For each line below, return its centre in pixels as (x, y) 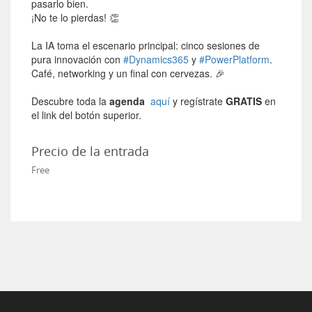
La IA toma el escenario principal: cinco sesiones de (146, 45)
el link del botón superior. (86, 115)
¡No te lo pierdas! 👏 (75, 17)
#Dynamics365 (156, 59)
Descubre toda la (70, 101)
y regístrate (198, 101)
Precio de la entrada (90, 151)
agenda (127, 101)
